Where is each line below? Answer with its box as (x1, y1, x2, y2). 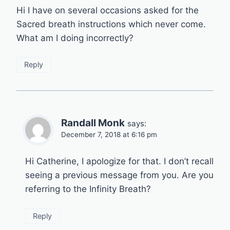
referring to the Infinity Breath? (25, 184, 151, 195)
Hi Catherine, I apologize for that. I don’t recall (25, 156, 214, 167)
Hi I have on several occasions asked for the (16, 5, 199, 15)
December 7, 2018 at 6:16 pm (61, 130, 157, 139)
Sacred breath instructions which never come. (16, 18, 206, 29)
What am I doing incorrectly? (16, 32, 133, 43)
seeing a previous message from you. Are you (25, 170, 214, 181)
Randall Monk (61, 117, 125, 129)
